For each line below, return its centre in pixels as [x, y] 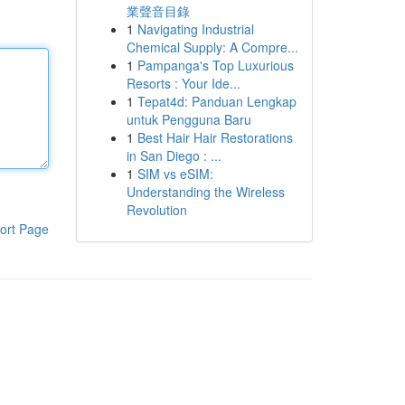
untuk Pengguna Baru [188, 119]
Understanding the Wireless [205, 192]
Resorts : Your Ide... [183, 83]
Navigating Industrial [195, 29]
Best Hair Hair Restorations [215, 137]
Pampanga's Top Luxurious [215, 65]
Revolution [156, 210]
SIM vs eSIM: [175, 174]
